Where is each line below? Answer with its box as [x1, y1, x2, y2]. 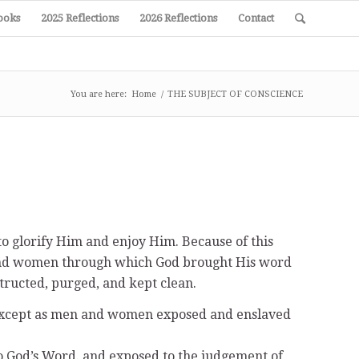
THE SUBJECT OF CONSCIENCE [167, 89, 303, 99]
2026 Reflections [139, 12, 217, 24]
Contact [238, 12, 274, 24]
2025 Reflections [41, 12, 119, 24]
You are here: [71, 89, 127, 99]
